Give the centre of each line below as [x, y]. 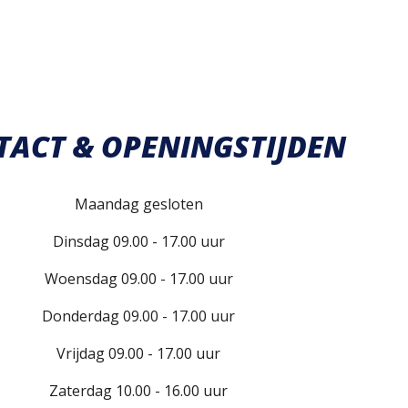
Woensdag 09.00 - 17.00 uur [138, 279]
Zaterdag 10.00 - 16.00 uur [138, 391]
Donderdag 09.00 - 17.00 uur [138, 316]
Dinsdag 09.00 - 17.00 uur [138, 242]
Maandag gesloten [138, 204]
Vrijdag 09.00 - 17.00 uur [138, 354]
